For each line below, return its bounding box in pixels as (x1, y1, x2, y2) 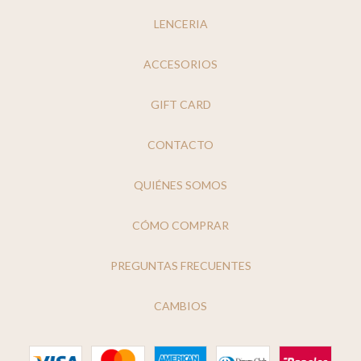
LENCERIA (153, 16, 208, 31)
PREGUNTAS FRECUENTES (110, 258, 251, 272)
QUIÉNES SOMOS (134, 177, 227, 192)
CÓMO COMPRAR (132, 218, 229, 232)
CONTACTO (147, 137, 214, 151)
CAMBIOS (154, 298, 207, 313)
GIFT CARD (150, 97, 211, 111)
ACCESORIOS (143, 56, 218, 71)
